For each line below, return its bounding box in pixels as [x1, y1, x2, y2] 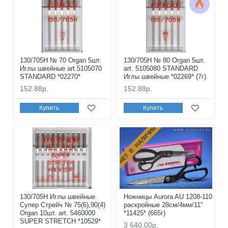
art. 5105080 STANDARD [123, 64, 198, 72]
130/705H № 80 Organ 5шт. [123, 56, 205, 64]
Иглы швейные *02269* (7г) [123, 72, 206, 80]
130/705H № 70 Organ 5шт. [20, 56, 101, 64]
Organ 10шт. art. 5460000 [20, 209, 95, 217]
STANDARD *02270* [20, 72, 80, 80]
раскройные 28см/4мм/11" [123, 201, 203, 209]
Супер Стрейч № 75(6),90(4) [20, 201, 105, 209]
